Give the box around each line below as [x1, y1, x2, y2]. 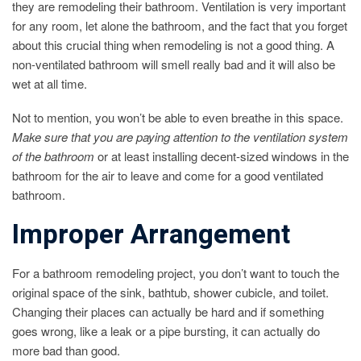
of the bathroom [12, 147, 94, 164]
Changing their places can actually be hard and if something [12, 303, 324, 321]
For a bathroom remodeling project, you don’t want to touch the [12, 264, 339, 282]
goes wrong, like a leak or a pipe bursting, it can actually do [12, 322, 320, 340]
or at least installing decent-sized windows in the [94, 147, 349, 164]
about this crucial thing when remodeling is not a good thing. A [12, 35, 334, 53]
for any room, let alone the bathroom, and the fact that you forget [12, 16, 347, 34]
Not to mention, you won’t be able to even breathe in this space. [12, 108, 343, 126]
